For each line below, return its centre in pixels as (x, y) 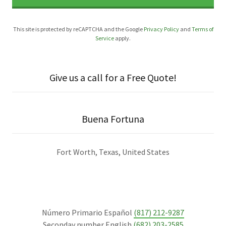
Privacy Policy (161, 29)
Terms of (202, 29)
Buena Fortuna (113, 119)
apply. (122, 38)
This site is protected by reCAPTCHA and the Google (78, 29)
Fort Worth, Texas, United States (113, 152)
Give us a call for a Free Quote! (113, 78)
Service (105, 38)
